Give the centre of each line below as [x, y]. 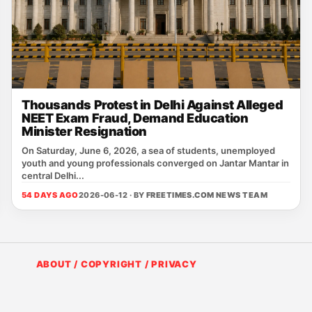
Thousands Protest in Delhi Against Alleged [153, 105]
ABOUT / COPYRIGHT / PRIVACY [116, 264]
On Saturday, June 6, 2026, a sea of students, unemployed [148, 150]
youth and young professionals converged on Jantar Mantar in [155, 163]
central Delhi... [53, 175]
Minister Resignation [85, 131]
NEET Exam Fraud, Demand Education [135, 118]
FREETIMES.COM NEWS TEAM [207, 195]
